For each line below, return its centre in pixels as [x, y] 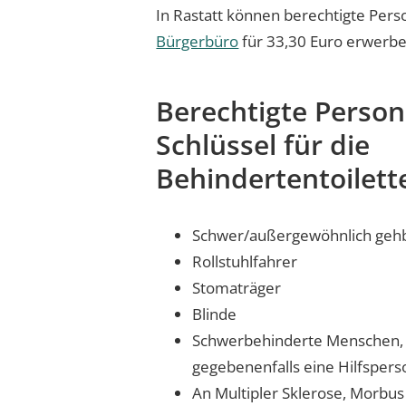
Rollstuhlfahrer [245, 261]
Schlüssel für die [263, 145]
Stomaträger [237, 288]
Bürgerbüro [198, 41]
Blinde [215, 314]
